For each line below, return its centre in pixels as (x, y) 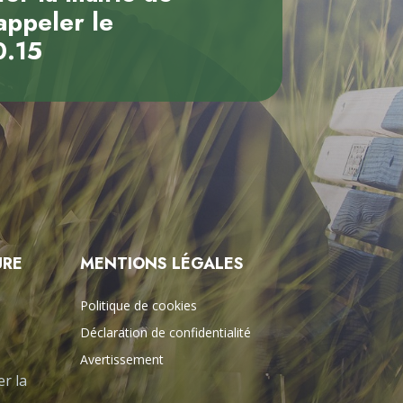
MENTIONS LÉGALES (162, 263)
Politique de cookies (139, 305)
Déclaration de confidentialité (166, 332)
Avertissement (122, 359)
